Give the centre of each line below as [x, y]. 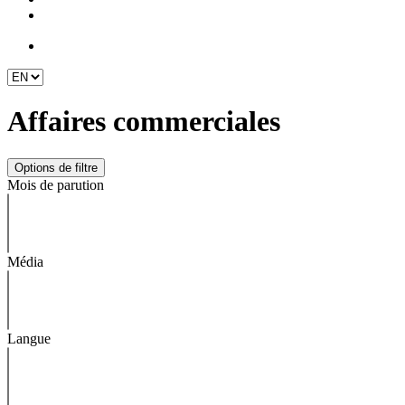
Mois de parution [56, 184]
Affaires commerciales [144, 122]
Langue [29, 338]
